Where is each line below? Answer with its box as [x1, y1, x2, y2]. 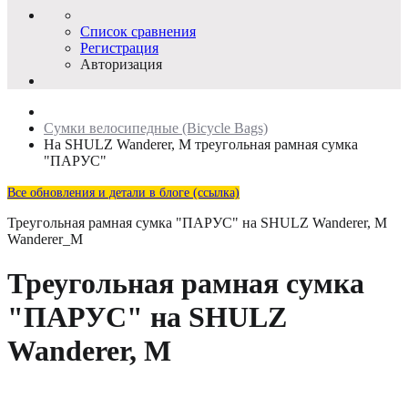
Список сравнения [80, 24, 196, 39]
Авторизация [80, 56, 162, 72]
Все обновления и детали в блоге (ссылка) [7, 186, 240, 199]
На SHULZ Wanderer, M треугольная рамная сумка [44, 137, 358, 152]
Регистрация [80, 40, 158, 56]
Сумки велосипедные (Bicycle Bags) [44, 120, 268, 136]
